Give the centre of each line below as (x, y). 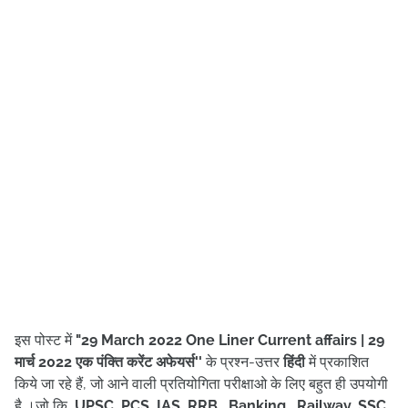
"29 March (108, 340)
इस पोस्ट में (43, 340)
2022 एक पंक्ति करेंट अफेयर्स (115, 362)
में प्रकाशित (337, 362)
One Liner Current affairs (271, 340)
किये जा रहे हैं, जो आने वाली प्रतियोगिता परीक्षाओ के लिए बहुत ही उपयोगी (201, 384)
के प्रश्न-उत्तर (245, 362)
